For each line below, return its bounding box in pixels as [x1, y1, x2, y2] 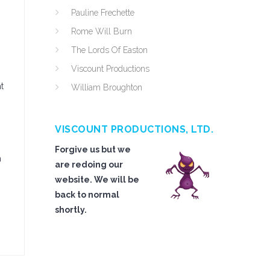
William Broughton [71, 83, 142, 92]
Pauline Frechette [71, 8, 134, 17]
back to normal [55, 190, 119, 199]
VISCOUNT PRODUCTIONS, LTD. [55, 124, 213, 135]
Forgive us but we [55, 145, 131, 154]
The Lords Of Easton [71, 45, 148, 55]
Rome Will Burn [71, 27, 132, 36]
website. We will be [55, 175, 139, 184]
